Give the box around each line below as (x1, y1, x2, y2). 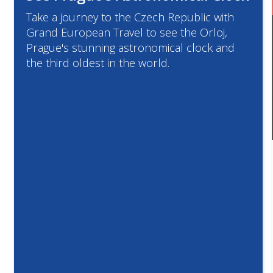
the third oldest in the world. (26, 55, 169, 70)
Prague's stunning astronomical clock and (26, 40, 235, 55)
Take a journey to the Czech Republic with (26, 10, 234, 24)
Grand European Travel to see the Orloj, (26, 25, 227, 40)
